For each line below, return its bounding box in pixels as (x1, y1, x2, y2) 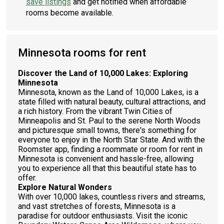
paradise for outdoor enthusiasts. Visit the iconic (18, 211, 187, 220)
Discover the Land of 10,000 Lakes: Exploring (18, 68, 188, 78)
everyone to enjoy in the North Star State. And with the (18, 135, 205, 144)
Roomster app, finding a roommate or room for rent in (18, 144, 202, 154)
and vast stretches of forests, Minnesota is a (18, 201, 175, 211)
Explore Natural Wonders (18, 182, 112, 192)
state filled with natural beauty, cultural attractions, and (18, 97, 205, 106)
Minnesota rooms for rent (18, 46, 146, 59)
